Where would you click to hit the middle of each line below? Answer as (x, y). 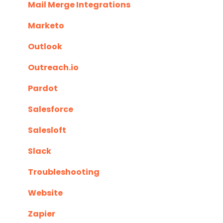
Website (45, 193)
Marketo (46, 26)
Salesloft (47, 130)
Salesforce (51, 110)
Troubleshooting (64, 172)
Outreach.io (53, 68)
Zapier (42, 214)
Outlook (45, 47)
